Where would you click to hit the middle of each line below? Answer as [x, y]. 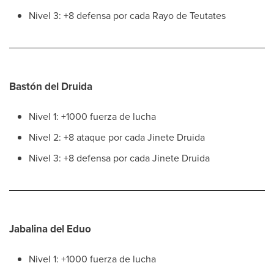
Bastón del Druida [51, 87]
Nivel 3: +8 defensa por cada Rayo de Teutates [127, 15]
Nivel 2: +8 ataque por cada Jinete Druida [117, 137]
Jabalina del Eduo [50, 229]
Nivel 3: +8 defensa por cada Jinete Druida [119, 158]
